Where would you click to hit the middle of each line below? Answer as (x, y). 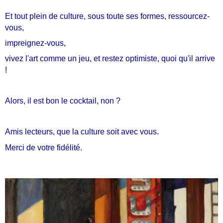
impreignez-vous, (36, 43)
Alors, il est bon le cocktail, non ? (63, 101)
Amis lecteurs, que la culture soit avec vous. (82, 132)
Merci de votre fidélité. (44, 147)
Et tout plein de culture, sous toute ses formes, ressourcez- (108, 16)
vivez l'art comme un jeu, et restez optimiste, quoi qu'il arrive (110, 58)
